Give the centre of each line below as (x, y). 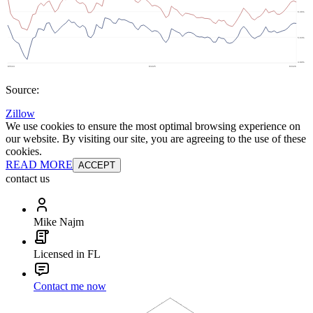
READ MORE (39, 165)
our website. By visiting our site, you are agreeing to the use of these (156, 139)
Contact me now (70, 286)
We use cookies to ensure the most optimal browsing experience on (153, 126)
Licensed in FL (67, 254)
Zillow (20, 114)
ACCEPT (97, 166)
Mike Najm (59, 222)
